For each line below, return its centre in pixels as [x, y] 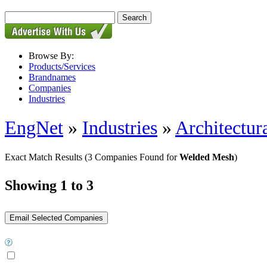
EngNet [34, 128]
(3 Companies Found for [132, 157]
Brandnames [52, 77]
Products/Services [62, 66]
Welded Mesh [207, 157]
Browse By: [51, 56]
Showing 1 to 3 [49, 185]
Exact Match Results [45, 157]
